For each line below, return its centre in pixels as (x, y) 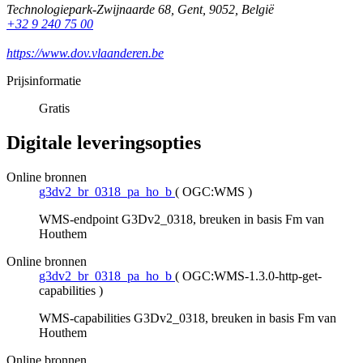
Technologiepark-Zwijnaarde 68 (89, 10)
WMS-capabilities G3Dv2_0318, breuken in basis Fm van (188, 318)
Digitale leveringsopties (104, 143)
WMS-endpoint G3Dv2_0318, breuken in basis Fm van (181, 220)
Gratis (54, 109)
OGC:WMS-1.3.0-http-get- (252, 276)
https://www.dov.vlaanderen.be (85, 53)
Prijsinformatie (44, 81)
